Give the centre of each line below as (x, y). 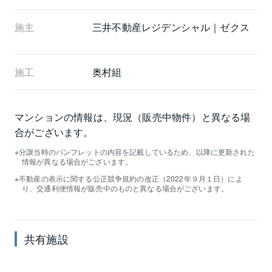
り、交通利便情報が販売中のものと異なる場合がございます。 (125, 188)
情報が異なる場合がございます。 (77, 161)
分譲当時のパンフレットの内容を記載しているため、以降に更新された (137, 151)
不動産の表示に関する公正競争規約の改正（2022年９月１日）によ (131, 178)
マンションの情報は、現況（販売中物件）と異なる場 (133, 117)
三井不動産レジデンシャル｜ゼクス (171, 27)
